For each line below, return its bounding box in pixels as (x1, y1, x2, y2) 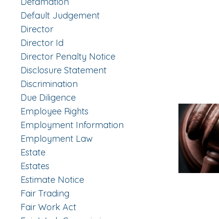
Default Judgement (21, 10, 100, 22)
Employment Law (21, 133, 93, 145)
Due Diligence (21, 92, 76, 104)
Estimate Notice (21, 174, 84, 186)
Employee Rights (21, 106, 88, 117)
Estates (21, 160, 49, 172)
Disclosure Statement (21, 65, 107, 76)
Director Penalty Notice (21, 51, 115, 63)
